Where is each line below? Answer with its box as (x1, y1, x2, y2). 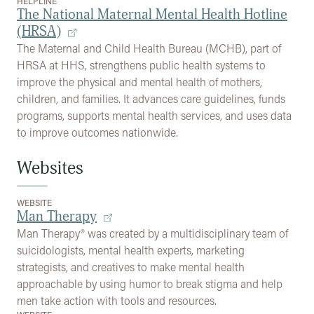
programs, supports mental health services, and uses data (17, 108, 292, 123)
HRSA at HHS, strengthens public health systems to (17, 57, 266, 72)
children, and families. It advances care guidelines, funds (17, 91, 285, 106)
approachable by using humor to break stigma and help (17, 276, 282, 291)
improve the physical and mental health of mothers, (17, 74, 262, 89)
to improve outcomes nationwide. (17, 125, 178, 139)
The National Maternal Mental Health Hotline (17, 6, 287, 23)
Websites (17, 158, 83, 179)
